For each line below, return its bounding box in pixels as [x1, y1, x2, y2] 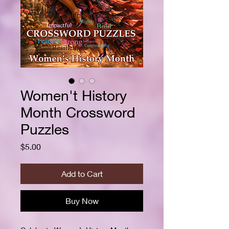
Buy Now [65, 196, 99, 206]
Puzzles [20, 121, 69, 138]
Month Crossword [20, 104, 135, 121]
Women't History [20, 87, 127, 104]
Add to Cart [61, 169, 103, 179]
